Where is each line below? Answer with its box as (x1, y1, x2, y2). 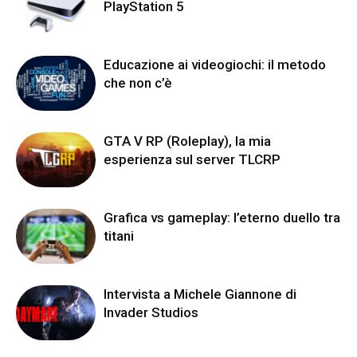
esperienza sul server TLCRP (104, 151, 280, 167)
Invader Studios (104, 304, 198, 320)
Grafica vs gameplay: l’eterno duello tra (104, 209, 340, 226)
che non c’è (104, 74, 172, 91)
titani (104, 227, 134, 244)
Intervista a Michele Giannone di (104, 285, 296, 302)
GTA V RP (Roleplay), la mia (104, 132, 271, 149)
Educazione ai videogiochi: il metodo (104, 56, 326, 73)
